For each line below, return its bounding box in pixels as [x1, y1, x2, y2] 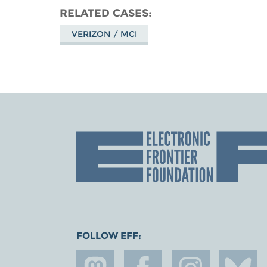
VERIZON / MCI [71, 28, 137, 39]
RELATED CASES [60, 6, 149, 19]
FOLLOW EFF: [76, 229, 141, 241]
